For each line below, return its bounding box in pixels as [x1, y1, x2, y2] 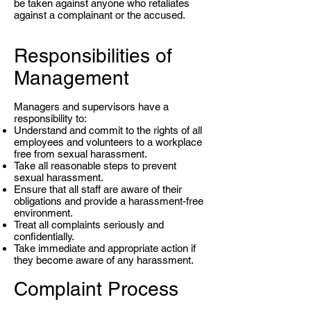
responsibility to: [14, 112, 87, 124]
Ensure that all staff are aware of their [14, 183, 182, 195]
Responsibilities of [14, 44, 172, 67]
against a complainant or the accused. [14, 9, 185, 21]
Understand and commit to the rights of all [14, 124, 202, 136]
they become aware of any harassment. [14, 254, 194, 266]
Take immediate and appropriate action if [14, 242, 196, 254]
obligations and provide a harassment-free [14, 195, 203, 207]
